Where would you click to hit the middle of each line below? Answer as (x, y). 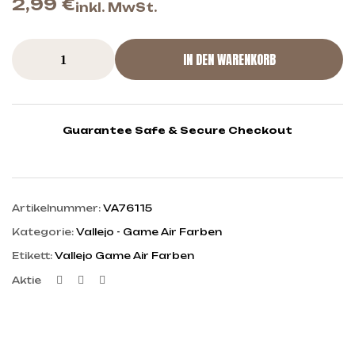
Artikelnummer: (57, 208)
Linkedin (131, 279)
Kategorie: (44, 232)
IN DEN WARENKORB (229, 59)
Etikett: (33, 256)
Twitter (109, 279)
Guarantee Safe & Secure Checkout (177, 130)
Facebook (98, 279)
